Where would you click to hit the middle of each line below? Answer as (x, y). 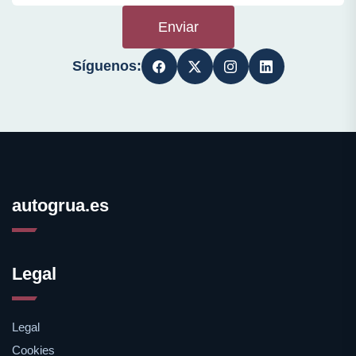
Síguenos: (106, 66)
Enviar (178, 27)
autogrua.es (60, 205)
